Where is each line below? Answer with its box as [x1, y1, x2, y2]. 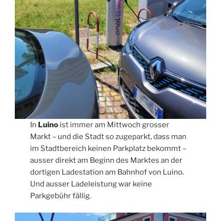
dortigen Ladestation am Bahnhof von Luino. [30, 167, 184, 177]
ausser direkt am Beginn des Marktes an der [30, 155, 183, 165]
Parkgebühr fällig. [30, 191, 92, 200]
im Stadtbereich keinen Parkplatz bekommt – [30, 144, 187, 153]
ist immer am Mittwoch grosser [60, 120, 170, 129]
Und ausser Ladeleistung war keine [30, 179, 152, 188]
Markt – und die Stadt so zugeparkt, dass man [30, 132, 187, 141]
